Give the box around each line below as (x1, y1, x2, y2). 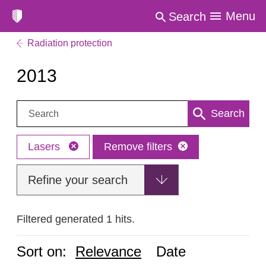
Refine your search (28, 173, 128, 186)
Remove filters (104, 141, 172, 153)
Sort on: (17, 243, 66, 259)
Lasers (28, 141, 63, 153)
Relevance (75, 243, 141, 259)
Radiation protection (27, 38, 112, 48)
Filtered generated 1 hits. (17, 213, 135, 225)
